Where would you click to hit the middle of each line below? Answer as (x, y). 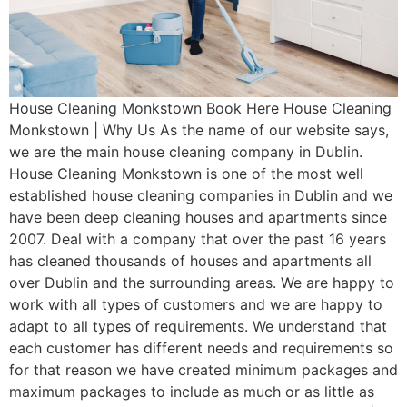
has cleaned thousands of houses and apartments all (190, 261)
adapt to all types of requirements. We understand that (198, 327)
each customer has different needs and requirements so (201, 348)
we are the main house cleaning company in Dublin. (186, 152)
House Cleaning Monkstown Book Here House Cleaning (200, 109)
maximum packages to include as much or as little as (192, 392)
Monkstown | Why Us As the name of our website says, (199, 130)
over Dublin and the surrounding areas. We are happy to (202, 283)
